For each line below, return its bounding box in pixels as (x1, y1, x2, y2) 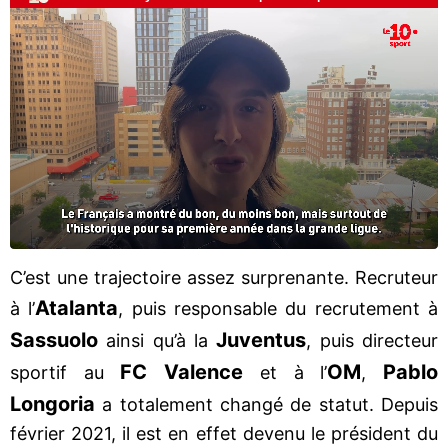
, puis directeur (306, 329, 439, 351)
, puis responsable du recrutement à (118, 297, 439, 319)
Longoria (10, 391, 103, 416)
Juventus (216, 327, 307, 352)
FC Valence (120, 359, 244, 384)
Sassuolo (10, 327, 107, 352)
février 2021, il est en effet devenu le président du (10, 422, 438, 444)
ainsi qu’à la (106, 329, 217, 351)
